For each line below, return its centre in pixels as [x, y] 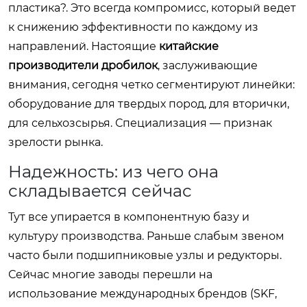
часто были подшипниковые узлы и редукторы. [145, 255]
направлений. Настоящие [84, 46]
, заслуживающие [208, 65]
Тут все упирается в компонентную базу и [129, 217]
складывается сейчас [100, 191]
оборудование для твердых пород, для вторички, [149, 103]
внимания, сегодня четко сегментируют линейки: [151, 84]
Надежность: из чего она [113, 171]
